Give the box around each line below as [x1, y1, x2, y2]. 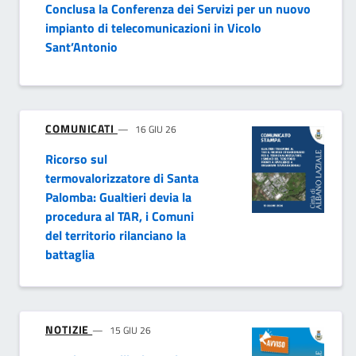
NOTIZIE [45, 321, 93, 339]
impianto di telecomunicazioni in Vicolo [45, 18, 261, 38]
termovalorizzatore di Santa [45, 168, 199, 188]
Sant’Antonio [45, 37, 118, 57]
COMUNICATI [45, 120, 118, 137]
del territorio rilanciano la [45, 226, 186, 246]
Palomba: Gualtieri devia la [45, 188, 192, 207]
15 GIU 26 [110, 323, 152, 339]
